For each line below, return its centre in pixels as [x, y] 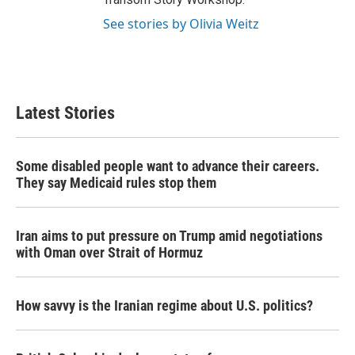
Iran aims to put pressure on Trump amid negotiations [169, 236]
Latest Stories [65, 113]
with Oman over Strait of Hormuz [109, 252]
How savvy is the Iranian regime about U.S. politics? [164, 305]
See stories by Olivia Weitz [181, 24]
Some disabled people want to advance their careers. [168, 166]
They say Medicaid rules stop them [116, 183]
